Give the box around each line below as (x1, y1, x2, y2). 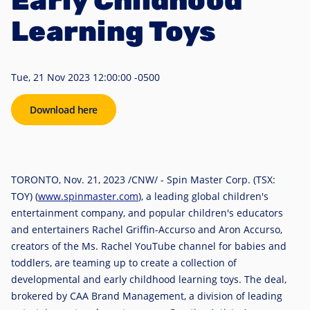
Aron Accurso (219, 223, 280, 236)
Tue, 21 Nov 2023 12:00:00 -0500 (11, 71, 160, 84)
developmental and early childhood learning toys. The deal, (11, 273, 286, 286)
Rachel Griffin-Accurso (92, 223, 195, 236)
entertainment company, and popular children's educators (11, 206, 283, 219)
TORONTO (11, 173, 59, 186)
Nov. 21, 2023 (64, 173, 125, 186)
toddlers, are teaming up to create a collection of (11, 256, 237, 269)
